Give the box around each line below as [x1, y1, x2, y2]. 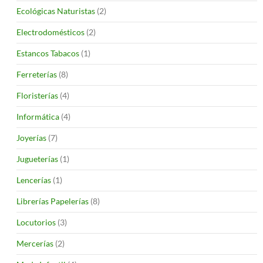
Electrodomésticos [16, 26, 85, 37]
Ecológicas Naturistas [16, 5, 95, 16]
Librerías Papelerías [16, 195, 89, 206]
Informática [16, 111, 59, 122]
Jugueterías [16, 153, 58, 164]
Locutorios [16, 217, 56, 227]
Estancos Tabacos [16, 48, 79, 58]
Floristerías [16, 90, 58, 100]
